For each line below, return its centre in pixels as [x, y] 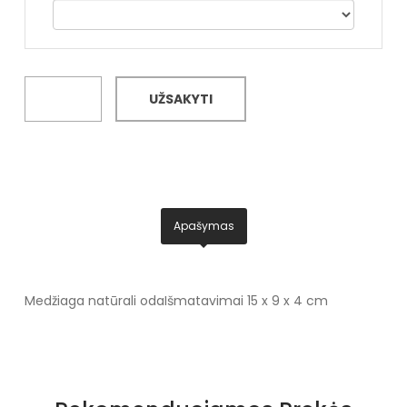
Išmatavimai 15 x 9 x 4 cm [246, 300]
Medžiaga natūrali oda [94, 300]
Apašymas [203, 225]
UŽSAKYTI [180, 99]
